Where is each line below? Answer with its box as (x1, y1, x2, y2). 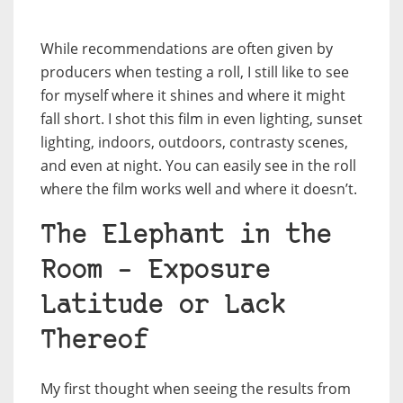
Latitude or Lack (40, 292, 285, 319)
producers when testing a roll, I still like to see (40, 61, 349, 82)
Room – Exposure (40, 257, 270, 284)
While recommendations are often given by (40, 38, 333, 58)
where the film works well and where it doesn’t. (40, 178, 357, 199)
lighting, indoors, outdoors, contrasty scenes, (40, 131, 348, 152)
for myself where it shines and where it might (40, 85, 345, 105)
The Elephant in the (40, 222, 331, 249)
